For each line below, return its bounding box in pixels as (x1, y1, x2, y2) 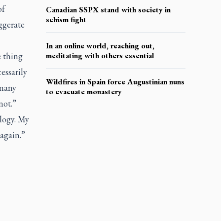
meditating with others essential (45, 50, 154, 61)
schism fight (45, 14, 86, 25)
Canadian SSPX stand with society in (45, 4, 171, 15)
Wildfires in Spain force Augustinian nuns (45, 76, 184, 87)
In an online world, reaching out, (45, 40, 154, 51)
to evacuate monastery (45, 86, 122, 97)
